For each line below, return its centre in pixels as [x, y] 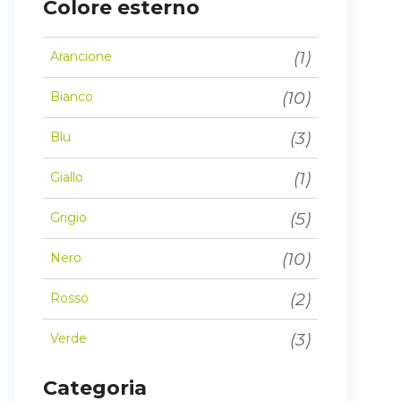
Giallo [67, 178]
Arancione [81, 57]
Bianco [72, 97]
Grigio [68, 218]
